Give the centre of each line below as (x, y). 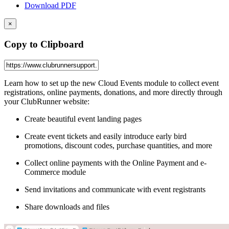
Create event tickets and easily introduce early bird (106, 136)
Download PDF (50, 6)
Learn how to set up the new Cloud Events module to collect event (111, 83)
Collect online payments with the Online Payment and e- (116, 163)
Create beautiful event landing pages (83, 119)
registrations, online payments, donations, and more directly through (113, 92)
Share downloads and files (67, 207)
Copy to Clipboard (44, 44)
